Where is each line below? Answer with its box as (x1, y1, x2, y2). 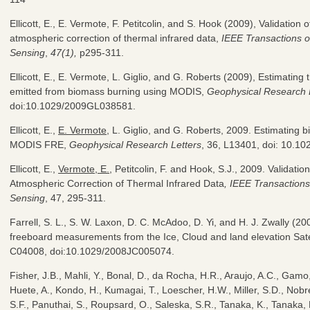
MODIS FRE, (10, 138, 69, 150)
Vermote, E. (58, 163, 109, 174)
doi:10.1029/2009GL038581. (10, 100, 136, 111)
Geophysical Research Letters (69, 138, 201, 150)
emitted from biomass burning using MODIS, (10, 85, 207, 97)
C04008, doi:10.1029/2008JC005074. (10, 245, 174, 257)
